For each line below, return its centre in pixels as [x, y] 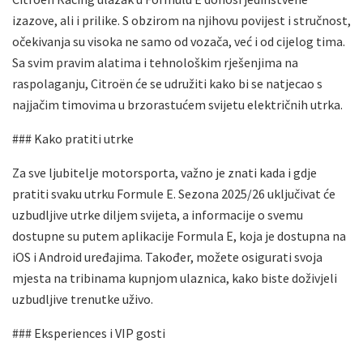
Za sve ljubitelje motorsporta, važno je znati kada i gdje [164, 172]
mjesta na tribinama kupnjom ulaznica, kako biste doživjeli [175, 278]
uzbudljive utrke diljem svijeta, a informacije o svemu [158, 214]
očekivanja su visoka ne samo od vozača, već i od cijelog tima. [179, 41]
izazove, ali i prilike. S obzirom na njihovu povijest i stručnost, [181, 20]
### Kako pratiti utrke [73, 138]
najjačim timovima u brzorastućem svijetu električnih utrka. [177, 104]
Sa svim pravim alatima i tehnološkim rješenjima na [155, 62]
